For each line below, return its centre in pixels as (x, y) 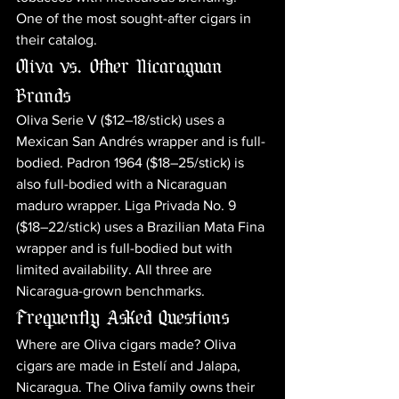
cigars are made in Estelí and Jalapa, (130, 366)
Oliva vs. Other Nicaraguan (122, 65)
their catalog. (57, 40)
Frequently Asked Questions (122, 316)
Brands (43, 94)
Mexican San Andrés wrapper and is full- (141, 141)
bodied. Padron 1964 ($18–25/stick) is (132, 163)
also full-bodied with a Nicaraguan (123, 184)
